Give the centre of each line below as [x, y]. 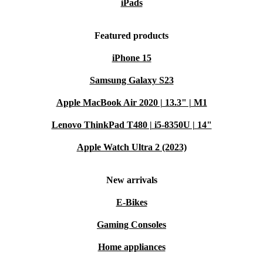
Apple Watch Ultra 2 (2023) [131, 147]
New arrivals [131, 180]
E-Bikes [131, 202]
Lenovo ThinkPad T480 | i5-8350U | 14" [131, 125]
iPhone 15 [131, 58]
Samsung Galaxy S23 [131, 80]
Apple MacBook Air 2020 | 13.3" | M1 [131, 102]
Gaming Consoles [131, 225]
